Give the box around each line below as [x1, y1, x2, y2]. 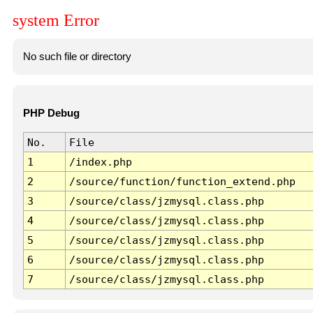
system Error [13, 11, 99, 30]
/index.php [68, 156, 132, 168]
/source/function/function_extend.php [68, 175, 296, 188]
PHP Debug [22, 108, 80, 119]
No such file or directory [22, 50, 131, 62]
